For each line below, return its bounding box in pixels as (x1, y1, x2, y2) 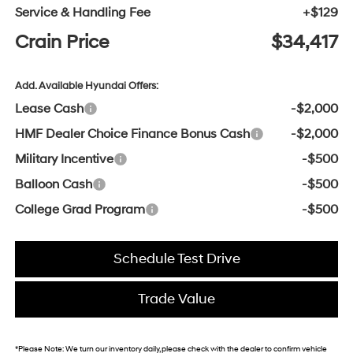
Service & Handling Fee (14, 5, 150, 21)
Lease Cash (14, 101, 84, 117)
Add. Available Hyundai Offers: (14, 80, 158, 93)
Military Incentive (14, 151, 113, 168)
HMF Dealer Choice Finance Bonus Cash (14, 126, 250, 143)
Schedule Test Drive (113, 250, 240, 269)
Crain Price (14, 31, 109, 55)
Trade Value (138, 290, 215, 309)
